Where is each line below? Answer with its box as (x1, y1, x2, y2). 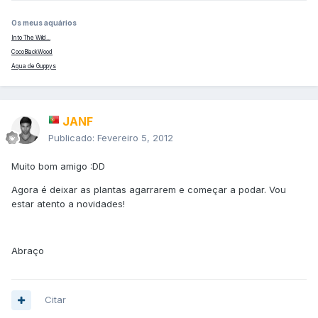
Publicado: (48, 132, 97, 144)
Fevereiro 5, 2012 (97, 132, 173, 144)
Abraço (11, 245, 44, 257)
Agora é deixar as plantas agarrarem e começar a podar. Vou (11, 184, 286, 196)
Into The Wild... (11, 34, 50, 42)
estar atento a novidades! (11, 198, 125, 210)
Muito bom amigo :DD (11, 160, 105, 172)
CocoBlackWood (11, 48, 53, 56)
